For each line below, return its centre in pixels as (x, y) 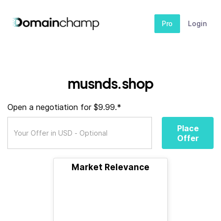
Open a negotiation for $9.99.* (64, 107)
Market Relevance (110, 167)
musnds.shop (110, 83)
